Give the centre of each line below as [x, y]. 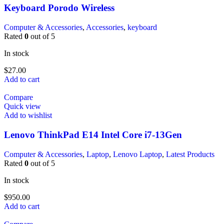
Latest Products [190, 154]
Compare [18, 97]
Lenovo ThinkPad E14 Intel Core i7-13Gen [93, 134]
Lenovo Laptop [137, 154]
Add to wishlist [28, 115]
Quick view [22, 106]
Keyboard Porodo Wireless [59, 8]
